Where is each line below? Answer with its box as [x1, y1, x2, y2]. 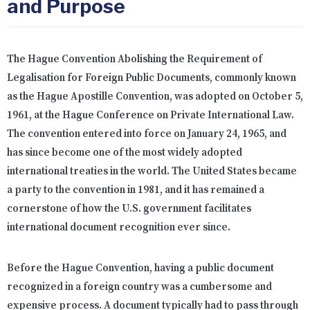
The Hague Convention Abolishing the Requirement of [7, 53, 262, 66]
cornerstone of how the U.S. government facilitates [7, 202, 251, 216]
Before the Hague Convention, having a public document [7, 262, 274, 275]
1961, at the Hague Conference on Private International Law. [7, 109, 294, 122]
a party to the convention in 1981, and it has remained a [7, 183, 264, 197]
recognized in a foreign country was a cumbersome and [7, 280, 272, 294]
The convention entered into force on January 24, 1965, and [7, 127, 286, 141]
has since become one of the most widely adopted [7, 146, 242, 160]
